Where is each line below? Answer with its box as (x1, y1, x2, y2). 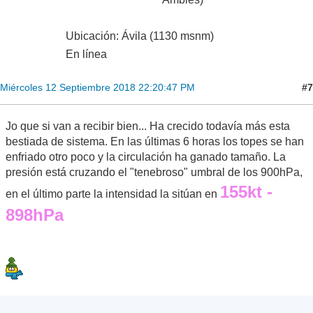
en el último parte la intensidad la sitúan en (6, 188, 220, 201)
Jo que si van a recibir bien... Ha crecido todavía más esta (6, 120, 290, 133)
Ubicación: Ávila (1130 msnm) (66, 30, 214, 43)
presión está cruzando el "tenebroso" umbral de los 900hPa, (6, 166, 303, 179)
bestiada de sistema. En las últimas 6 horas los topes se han (6, 136, 304, 148)
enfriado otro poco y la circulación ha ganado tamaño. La (6, 151, 286, 163)
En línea (66, 48, 107, 61)
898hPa (6, 205, 64, 225)
